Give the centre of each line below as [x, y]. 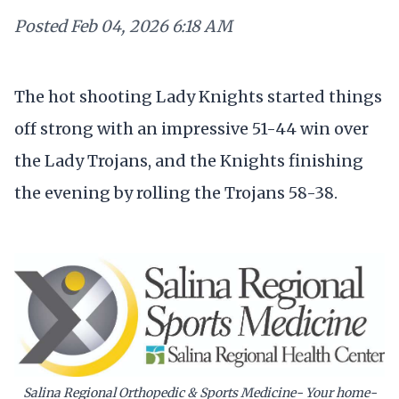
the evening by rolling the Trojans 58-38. [176, 192]
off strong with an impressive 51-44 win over [191, 128]
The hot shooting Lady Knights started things [198, 96]
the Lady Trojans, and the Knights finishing [189, 160]
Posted [41, 26]
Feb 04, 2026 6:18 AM [151, 26]
